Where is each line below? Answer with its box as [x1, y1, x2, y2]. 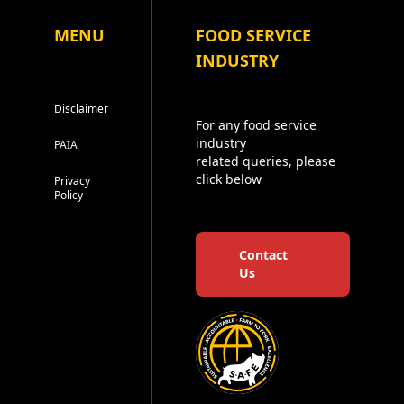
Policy [54, 187, 83, 203]
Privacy [54, 172, 90, 188]
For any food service [196, 115, 317, 133]
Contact [239, 245, 288, 263]
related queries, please [196, 151, 335, 170]
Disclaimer [54, 100, 108, 116]
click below [196, 170, 262, 188]
